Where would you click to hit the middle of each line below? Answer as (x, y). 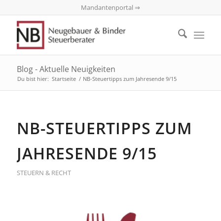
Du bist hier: (33, 79)
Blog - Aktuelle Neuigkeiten (66, 69)
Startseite (64, 79)
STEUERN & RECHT (44, 173)
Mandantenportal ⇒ (110, 7)
